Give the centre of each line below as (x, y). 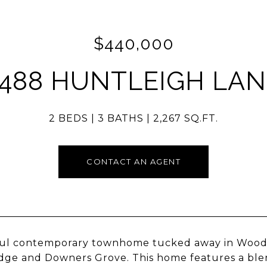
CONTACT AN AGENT (133, 162)
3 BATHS (121, 118)
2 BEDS (69, 118)
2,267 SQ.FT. (186, 118)
